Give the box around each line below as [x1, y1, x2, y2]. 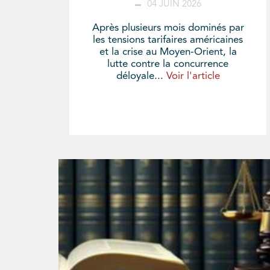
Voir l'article [166, 71, 220, 81]
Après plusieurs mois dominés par [92, 22, 244, 33]
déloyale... [116, 71, 166, 81]
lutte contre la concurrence [107, 58, 229, 69]
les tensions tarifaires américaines [93, 34, 243, 45]
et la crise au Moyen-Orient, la [99, 46, 237, 57]
